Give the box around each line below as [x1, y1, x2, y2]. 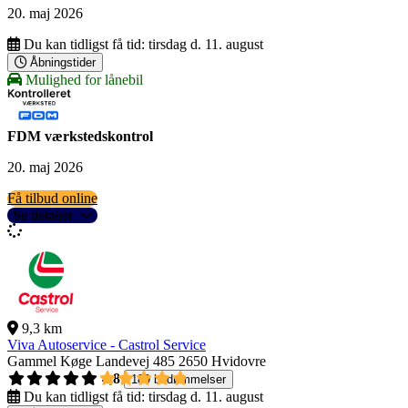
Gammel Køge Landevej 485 [7, 353, 175, 370]
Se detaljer [13, 209, 73, 223]
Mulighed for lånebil [22, 72, 143, 88]
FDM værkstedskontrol [7, 128, 153, 145]
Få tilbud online [7, 190, 97, 207]
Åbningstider [30, 56, 96, 70]
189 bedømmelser [131, 372, 226, 387]
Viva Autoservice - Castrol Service [7, 337, 206, 353]
